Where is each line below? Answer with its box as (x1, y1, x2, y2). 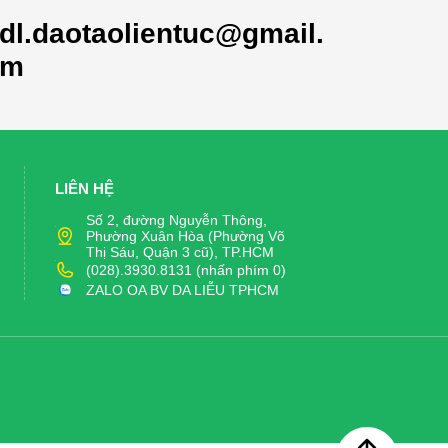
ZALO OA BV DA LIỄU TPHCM (86, 282, 279, 298)
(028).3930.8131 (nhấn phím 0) (86, 262, 286, 278)
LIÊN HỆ (55, 180, 114, 197)
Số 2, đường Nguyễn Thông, (86, 212, 267, 228)
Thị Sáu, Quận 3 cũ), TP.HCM (86, 244, 274, 260)
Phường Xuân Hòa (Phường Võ (86, 228, 285, 244)
